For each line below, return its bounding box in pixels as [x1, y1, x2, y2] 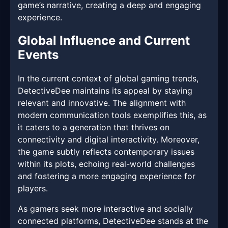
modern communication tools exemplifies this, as [18, 110, 207, 121]
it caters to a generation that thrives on [18, 122, 169, 133]
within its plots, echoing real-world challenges [18, 159, 195, 169]
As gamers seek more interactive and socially [18, 204, 193, 214]
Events [18, 47, 59, 63]
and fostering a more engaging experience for [18, 171, 195, 182]
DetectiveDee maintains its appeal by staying [18, 85, 192, 96]
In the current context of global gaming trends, [18, 73, 198, 84]
